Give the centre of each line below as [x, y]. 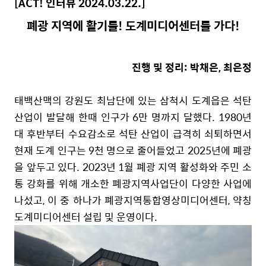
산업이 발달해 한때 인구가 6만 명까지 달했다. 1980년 [133, 117]
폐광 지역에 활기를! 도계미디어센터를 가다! [133, 26]
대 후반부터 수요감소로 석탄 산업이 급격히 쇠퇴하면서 [133, 133]
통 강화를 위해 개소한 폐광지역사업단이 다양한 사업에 [133, 183]
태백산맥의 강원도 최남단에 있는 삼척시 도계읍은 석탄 [133, 100]
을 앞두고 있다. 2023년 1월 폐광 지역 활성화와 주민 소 [133, 167]
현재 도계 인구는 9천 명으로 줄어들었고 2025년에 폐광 [133, 150]
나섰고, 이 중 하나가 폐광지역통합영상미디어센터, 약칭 [133, 200]
